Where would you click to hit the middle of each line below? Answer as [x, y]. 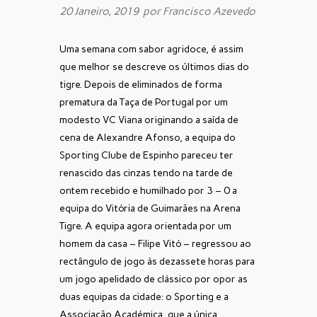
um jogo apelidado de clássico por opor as [154, 279]
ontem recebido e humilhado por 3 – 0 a [148, 190]
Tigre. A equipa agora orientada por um [145, 226]
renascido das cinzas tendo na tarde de [146, 173]
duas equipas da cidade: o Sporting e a [144, 296]
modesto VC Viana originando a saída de [149, 120]
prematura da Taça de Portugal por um [144, 102]
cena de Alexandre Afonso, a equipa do [148, 137]
